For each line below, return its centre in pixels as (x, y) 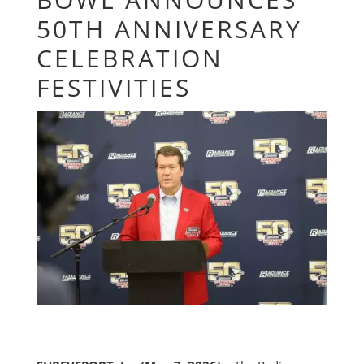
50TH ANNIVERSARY (169, 28)
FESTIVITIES (113, 87)
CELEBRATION (130, 58)
